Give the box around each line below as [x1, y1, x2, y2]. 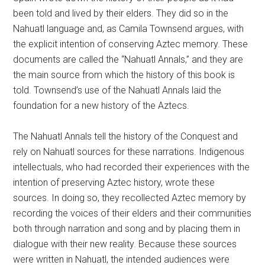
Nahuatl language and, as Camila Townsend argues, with [13, 23, 244, 34]
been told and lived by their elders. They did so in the [13, 8, 229, 19]
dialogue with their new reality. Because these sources [13, 238, 237, 250]
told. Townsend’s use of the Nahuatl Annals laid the [13, 85, 222, 96]
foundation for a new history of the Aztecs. [13, 100, 192, 111]
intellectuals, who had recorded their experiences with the [13, 161, 250, 173]
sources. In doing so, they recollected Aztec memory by [13, 192, 247, 203]
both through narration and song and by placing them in [13, 223, 241, 234]
